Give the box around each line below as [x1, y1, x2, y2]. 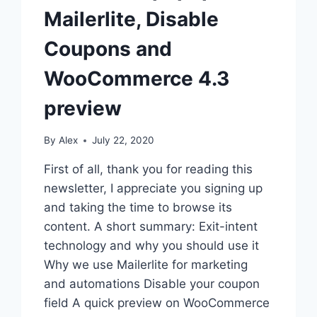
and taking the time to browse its [44, 200, 233, 215]
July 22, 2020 [91, 134, 154, 146]
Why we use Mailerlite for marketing [44, 258, 248, 272]
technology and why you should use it [44, 238, 260, 253]
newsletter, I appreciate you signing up [44, 181, 263, 196]
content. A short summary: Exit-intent [44, 219, 258, 234]
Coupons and [44, 37, 173, 62]
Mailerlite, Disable [44, 7, 219, 32]
